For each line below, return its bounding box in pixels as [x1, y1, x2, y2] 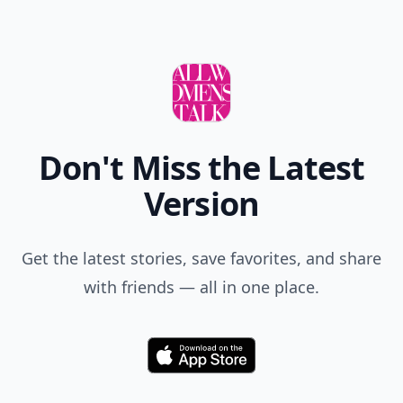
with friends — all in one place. [84, 276, 319, 298]
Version [144, 182, 259, 226]
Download [200, 354, 264, 372]
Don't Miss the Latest [38, 146, 365, 190]
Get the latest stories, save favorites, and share [22, 247, 381, 269]
